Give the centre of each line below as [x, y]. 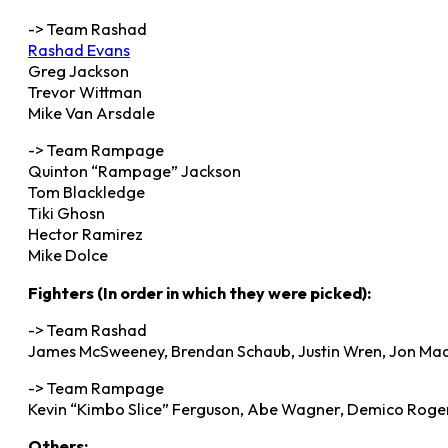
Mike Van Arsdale [91, 113]
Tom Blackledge [86, 192]
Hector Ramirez [85, 234]
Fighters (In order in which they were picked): [199, 292]
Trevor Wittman [85, 92]
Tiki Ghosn [66, 213]
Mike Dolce [68, 255]
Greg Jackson [78, 71]
